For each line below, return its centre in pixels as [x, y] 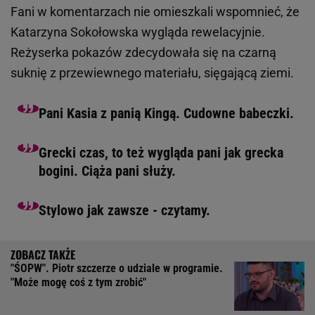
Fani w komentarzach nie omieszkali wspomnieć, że [155, 12]
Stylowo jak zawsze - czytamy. [124, 211]
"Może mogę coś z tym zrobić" [78, 283]
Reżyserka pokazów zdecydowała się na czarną [143, 53]
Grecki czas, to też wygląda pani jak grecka [161, 153]
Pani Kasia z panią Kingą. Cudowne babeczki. [166, 114]
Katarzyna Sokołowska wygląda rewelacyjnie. [138, 32]
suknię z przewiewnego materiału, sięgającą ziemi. [154, 73]
